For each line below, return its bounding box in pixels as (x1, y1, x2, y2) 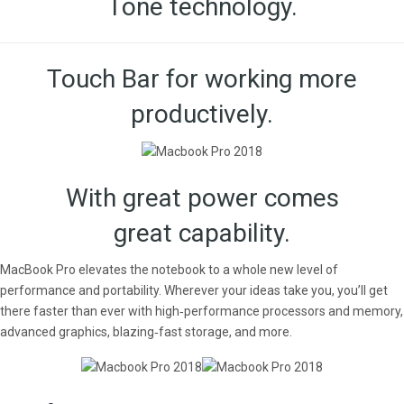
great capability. (114, 217, 290, 248)
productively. (131, 98, 273, 129)
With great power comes (65, 182, 339, 213)
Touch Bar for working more (47, 63, 357, 94)
